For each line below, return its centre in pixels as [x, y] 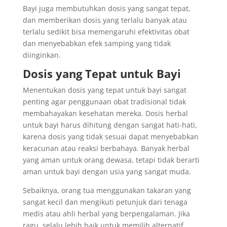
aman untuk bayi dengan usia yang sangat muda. [107, 172]
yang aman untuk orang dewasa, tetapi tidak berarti [111, 160]
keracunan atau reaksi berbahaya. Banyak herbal [106, 148]
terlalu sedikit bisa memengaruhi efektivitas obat [106, 32]
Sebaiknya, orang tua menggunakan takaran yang [107, 190]
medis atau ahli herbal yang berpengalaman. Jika [106, 214]
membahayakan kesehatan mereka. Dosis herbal [105, 113]
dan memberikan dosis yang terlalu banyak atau [105, 20]
